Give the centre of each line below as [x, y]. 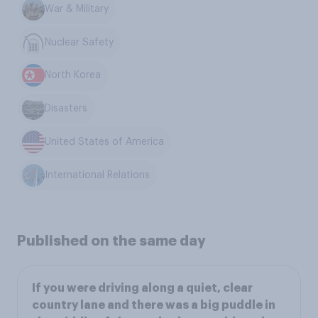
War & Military [77, 9]
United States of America [105, 142]
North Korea [73, 76]
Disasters [66, 109]
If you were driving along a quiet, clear [142, 289]
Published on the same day [111, 241]
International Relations [98, 175]
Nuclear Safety [79, 42]
